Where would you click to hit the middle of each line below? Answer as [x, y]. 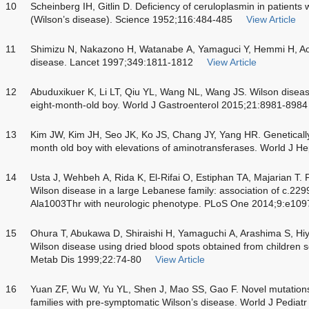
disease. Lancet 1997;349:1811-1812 [112, 62]
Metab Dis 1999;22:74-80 [86, 259]
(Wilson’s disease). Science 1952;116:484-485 [131, 19]
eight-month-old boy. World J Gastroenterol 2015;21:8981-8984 [169, 104]
